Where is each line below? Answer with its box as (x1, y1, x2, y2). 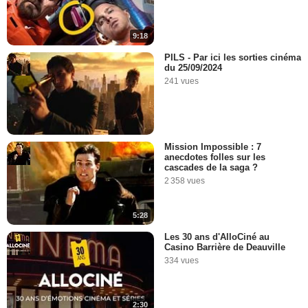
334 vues (164, 255, 199, 265)
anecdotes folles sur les (164, 152, 265, 163)
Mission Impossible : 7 (164, 142, 261, 153)
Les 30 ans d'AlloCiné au (164, 231, 269, 242)
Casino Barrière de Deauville (164, 241, 285, 252)
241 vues (164, 76, 199, 86)
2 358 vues (164, 176, 205, 186)
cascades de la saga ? (164, 162, 258, 173)
